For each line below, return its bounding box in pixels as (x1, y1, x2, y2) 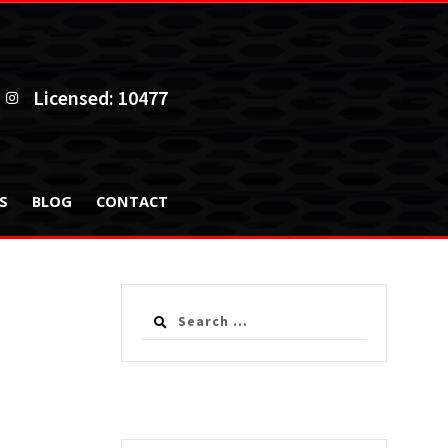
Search (140, 304, 184, 324)
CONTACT (96, 191, 169, 211)
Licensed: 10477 (33, 85, 169, 111)
